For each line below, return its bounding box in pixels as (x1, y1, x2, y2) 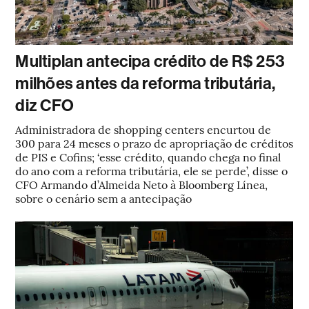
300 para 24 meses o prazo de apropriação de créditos (15, 135, 294, 150)
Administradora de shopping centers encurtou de (15, 121, 272, 137)
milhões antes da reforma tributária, (15, 74, 276, 93)
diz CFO (15, 96, 74, 115)
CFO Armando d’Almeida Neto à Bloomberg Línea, (15, 177, 268, 192)
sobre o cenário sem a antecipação (15, 190, 192, 206)
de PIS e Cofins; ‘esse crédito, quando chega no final (15, 149, 281, 164)
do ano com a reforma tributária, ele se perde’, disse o (15, 163, 288, 178)
